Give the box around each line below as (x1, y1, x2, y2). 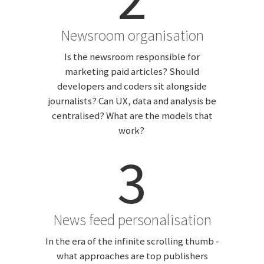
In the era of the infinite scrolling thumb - (45, 235, 219, 248)
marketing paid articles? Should (65, 65, 199, 78)
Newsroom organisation (60, 26, 204, 45)
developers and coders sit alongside (57, 80, 207, 93)
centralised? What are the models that (51, 109, 213, 123)
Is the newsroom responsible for (64, 50, 200, 64)
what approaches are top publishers (56, 249, 208, 263)
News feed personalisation (52, 210, 212, 230)
